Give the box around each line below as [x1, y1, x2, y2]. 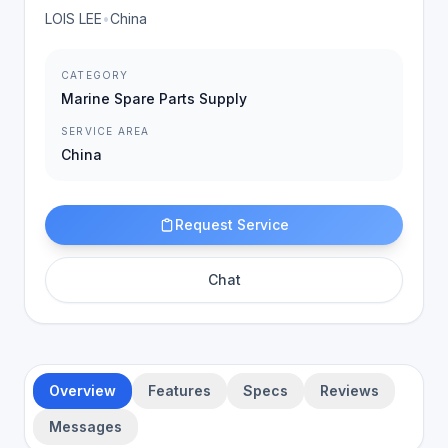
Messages [49, 418, 122, 435]
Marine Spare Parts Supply [61, 90, 247, 107]
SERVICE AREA [61, 125, 150, 137]
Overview [49, 382, 116, 399]
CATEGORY [61, 69, 129, 81]
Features [148, 382, 211, 399]
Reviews [320, 382, 379, 399]
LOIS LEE [45, 10, 102, 27]
